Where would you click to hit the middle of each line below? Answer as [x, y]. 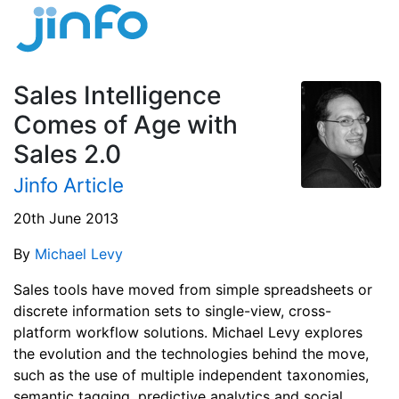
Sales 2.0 [67, 154]
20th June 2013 [66, 218]
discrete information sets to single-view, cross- [172, 310]
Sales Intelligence [117, 95]
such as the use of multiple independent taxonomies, [191, 375]
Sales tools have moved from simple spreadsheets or [193, 289]
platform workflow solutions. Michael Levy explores [188, 332]
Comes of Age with [126, 125]
